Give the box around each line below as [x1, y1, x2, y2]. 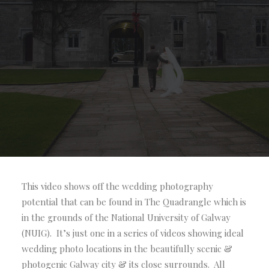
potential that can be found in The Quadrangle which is [22, 196, 246, 208]
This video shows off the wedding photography [22, 180, 213, 192]
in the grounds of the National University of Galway [22, 211, 231, 223]
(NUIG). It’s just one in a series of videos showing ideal [22, 227, 244, 239]
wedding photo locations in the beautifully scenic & [22, 243, 232, 255]
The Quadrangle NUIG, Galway [34, 18, 235, 37]
